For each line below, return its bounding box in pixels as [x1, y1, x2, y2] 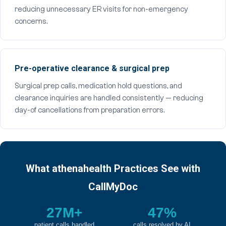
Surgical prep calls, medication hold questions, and [15, 82, 182, 90]
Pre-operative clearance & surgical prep [15, 64, 169, 73]
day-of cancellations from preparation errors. [15, 106, 164, 115]
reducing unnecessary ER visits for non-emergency [15, 5, 188, 14]
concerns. [15, 17, 47, 26]
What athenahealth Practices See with [26, 162, 200, 175]
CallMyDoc [88, 181, 138, 193]
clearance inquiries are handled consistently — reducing [15, 94, 203, 102]
